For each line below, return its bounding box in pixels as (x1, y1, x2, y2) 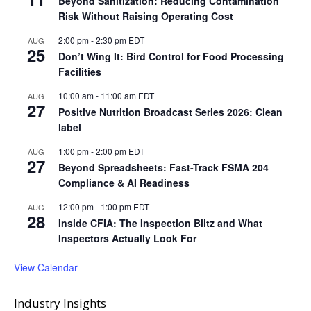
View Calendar (14, 260, 78, 275)
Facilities (58, 65, 101, 79)
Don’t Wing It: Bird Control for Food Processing (58, 49, 284, 64)
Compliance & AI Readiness (58, 176, 190, 190)
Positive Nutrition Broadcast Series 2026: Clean (58, 105, 283, 119)
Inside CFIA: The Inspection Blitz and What (58, 216, 262, 230)
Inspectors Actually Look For (58, 231, 196, 246)
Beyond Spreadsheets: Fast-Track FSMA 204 (58, 160, 269, 175)
